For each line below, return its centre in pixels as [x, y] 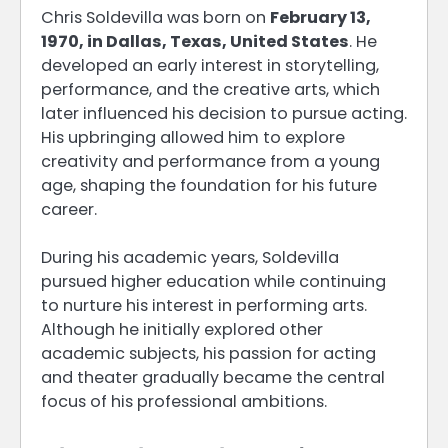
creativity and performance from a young [210, 161]
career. [69, 209]
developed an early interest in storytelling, [210, 65]
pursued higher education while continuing [213, 281]
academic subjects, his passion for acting [208, 353]
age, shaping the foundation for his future [209, 185]
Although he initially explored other [182, 329]
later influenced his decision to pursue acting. [224, 113]
